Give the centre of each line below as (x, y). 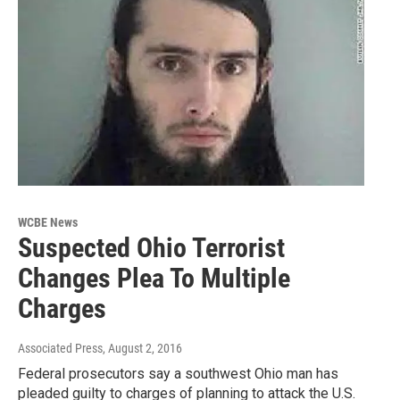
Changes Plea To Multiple (154, 279)
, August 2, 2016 (142, 349)
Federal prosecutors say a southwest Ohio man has (178, 374)
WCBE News (48, 223)
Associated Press (60, 349)
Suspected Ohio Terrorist (151, 248)
